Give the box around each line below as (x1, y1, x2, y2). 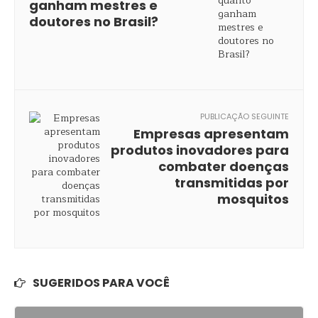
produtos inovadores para (111, 141, 289, 159)
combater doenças (158, 158, 289, 175)
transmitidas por (175, 174, 289, 192)
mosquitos (217, 190, 289, 208)
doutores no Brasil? (29, 13, 158, 31)
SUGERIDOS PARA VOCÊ (33, 275, 170, 291)
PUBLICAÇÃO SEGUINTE (200, 111, 289, 122)
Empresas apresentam (133, 125, 289, 143)
